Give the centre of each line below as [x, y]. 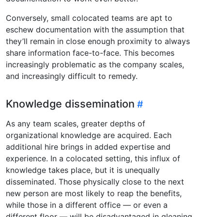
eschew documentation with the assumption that [95, 29]
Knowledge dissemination [70, 103]
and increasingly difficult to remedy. [72, 76]
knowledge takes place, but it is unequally [83, 170]
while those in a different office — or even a [87, 205]
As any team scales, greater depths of [76, 123]
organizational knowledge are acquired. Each [89, 135]
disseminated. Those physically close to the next [95, 181]
